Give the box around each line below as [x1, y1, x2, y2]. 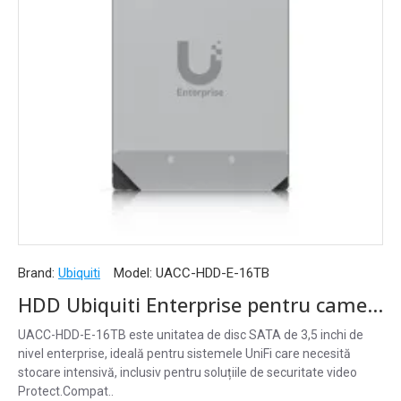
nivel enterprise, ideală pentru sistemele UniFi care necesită [18, 346, 351, 361]
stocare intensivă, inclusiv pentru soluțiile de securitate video [18, 365, 357, 380]
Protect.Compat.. [18, 384, 114, 398]
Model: [114, 265, 152, 281]
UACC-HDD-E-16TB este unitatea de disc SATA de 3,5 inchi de [18, 328, 363, 342]
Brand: [18, 265, 55, 281]
